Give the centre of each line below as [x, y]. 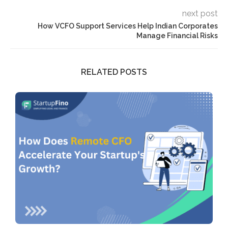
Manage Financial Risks [177, 36]
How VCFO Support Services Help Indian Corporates [128, 26]
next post [200, 14]
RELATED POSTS [114, 72]
